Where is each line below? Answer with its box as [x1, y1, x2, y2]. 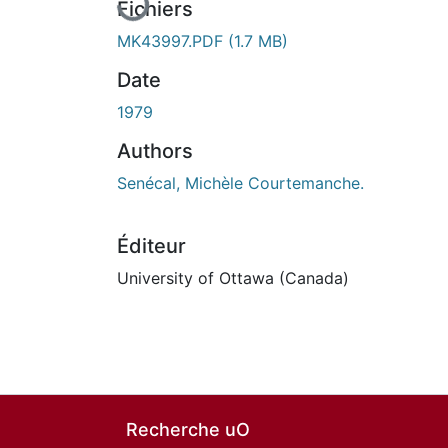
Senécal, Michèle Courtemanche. [117, 172, 364, 193]
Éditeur [117, 233, 186, 258]
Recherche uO [126, 419, 250, 440]
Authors [117, 138, 193, 163]
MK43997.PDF [117, 30, 228, 51]
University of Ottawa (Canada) [117, 267, 349, 288]
